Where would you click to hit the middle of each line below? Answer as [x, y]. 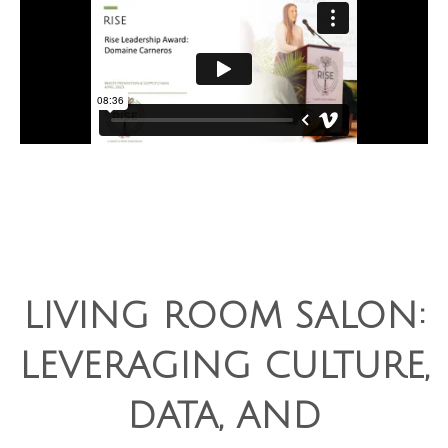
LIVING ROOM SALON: [224, 316]
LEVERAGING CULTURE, [224, 366]
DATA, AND [224, 416]
